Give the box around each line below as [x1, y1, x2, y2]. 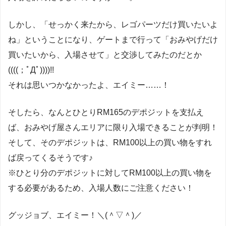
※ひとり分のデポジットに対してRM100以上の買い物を [8, 168, 212, 177]
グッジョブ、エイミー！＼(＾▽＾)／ [8, 210, 142, 219]
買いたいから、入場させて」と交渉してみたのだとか [8, 50, 202, 59]
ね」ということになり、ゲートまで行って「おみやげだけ [8, 35, 218, 44]
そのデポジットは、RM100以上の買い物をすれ [40, 138, 212, 147]
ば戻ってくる [8, 153, 56, 162]
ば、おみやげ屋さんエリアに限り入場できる [8, 123, 169, 132]
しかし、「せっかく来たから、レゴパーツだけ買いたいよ [8, 20, 218, 29]
